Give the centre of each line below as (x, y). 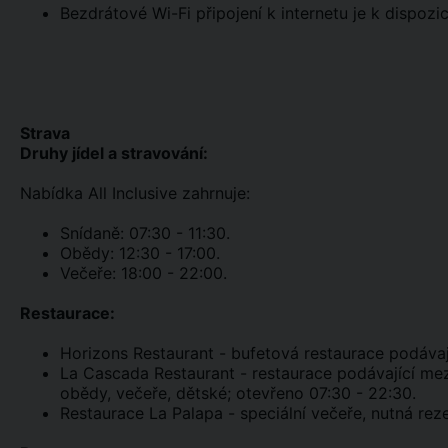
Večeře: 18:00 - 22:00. (143, 273)
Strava (45, 133)
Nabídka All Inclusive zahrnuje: (135, 193)
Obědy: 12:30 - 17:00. (140, 253)
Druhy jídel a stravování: (114, 153)
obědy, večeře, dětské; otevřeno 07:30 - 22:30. (238, 393)
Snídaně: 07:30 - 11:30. (145, 233)
